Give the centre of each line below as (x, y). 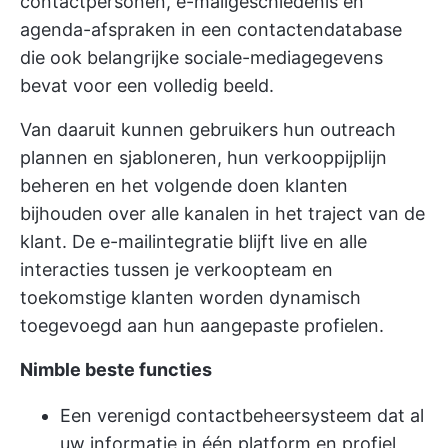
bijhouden (61, 213)
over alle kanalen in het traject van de (264, 213)
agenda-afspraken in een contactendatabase (211, 29)
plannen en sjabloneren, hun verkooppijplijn (203, 157)
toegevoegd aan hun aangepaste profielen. (202, 325)
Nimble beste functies (116, 369)
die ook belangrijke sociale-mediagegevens (201, 57)
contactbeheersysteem (271, 415)
